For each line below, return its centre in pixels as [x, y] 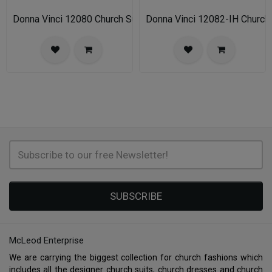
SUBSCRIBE [136, 196]
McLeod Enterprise [46, 240]
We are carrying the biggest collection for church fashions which [136, 257]
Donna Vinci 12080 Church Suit [77, 19]
